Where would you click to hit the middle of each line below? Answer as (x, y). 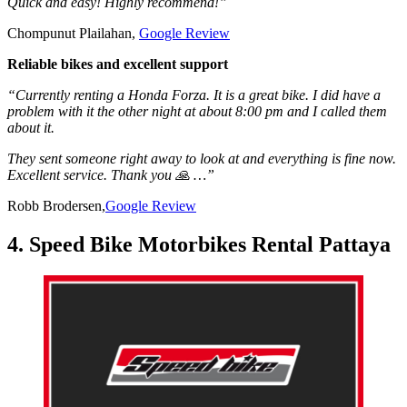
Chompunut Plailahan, (73, 34)
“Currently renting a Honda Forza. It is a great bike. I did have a (194, 95)
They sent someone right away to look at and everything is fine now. (202, 159)
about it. (33, 128)
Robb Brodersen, (56, 206)
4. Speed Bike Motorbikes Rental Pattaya (199, 245)
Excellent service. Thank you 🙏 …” (111, 175)
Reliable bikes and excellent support (118, 65)
